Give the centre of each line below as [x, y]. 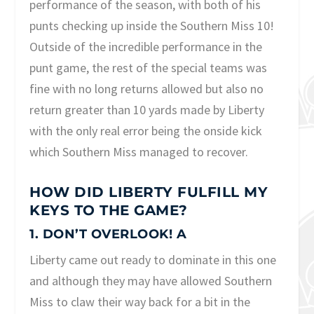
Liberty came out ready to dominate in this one [153, 260]
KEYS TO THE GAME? [109, 211]
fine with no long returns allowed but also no [147, 89]
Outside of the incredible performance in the [146, 47]
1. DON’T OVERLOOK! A [108, 234]
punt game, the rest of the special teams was [149, 68]
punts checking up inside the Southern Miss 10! [152, 26]
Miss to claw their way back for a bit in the [140, 302]
